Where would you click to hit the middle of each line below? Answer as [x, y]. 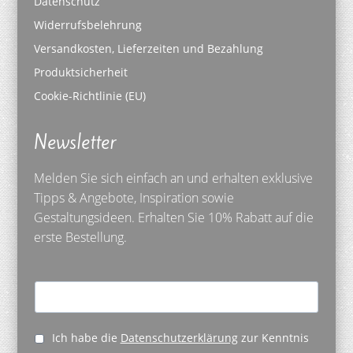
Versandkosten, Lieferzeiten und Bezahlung [148, 49]
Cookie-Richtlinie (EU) [89, 96]
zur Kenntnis [273, 338]
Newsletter [75, 143]
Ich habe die [84, 338]
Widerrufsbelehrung [87, 25]
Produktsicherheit [80, 72]
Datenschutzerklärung [179, 338]
